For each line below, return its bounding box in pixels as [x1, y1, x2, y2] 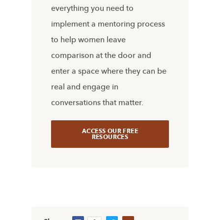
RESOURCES [91, 133, 129, 141]
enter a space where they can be [51, 65, 166, 77]
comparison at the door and [51, 50, 151, 61]
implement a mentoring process [51, 18, 165, 29]
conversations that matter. [51, 97, 143, 108]
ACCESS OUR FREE [82, 127, 138, 135]
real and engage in [51, 81, 118, 92]
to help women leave [51, 34, 126, 45]
